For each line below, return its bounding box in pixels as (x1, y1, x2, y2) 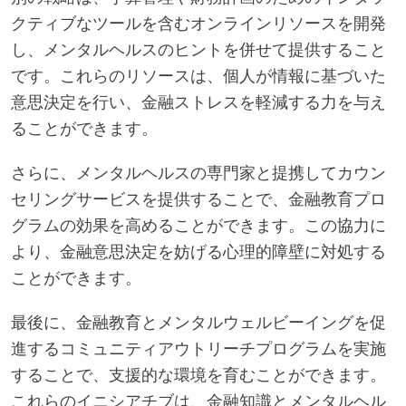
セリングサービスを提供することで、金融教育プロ (11, 188, 386, 210)
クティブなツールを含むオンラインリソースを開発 (11, 12, 386, 34)
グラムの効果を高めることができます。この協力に (11, 214, 386, 237)
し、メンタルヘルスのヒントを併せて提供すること (11, 38, 386, 61)
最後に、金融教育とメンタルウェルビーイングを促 (11, 311, 386, 333)
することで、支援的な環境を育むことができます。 (11, 363, 386, 386)
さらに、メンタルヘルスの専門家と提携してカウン (11, 161, 386, 184)
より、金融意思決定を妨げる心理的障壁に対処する (11, 240, 386, 263)
